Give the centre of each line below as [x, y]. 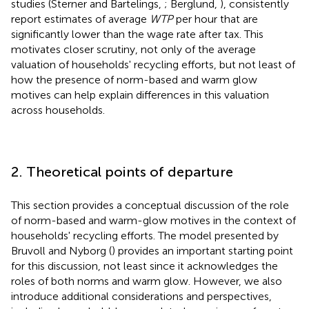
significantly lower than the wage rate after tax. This [137, 34]
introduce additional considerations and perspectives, [141, 296]
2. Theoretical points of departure [122, 171]
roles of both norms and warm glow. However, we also [147, 281]
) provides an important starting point [202, 250]
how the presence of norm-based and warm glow [134, 79]
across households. [58, 110]
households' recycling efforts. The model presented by [145, 235]
